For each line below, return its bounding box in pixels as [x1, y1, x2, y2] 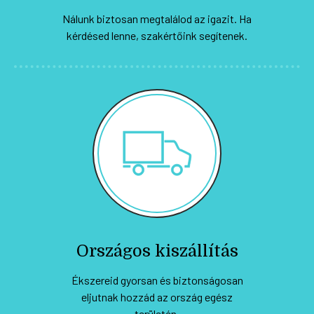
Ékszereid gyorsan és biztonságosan [71, 273, 243, 287]
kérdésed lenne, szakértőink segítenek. [67, 28, 247, 42]
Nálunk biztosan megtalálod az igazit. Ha [62, 11, 252, 25]
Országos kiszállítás [76, 240, 238, 261]
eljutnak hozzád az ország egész [81, 289, 233, 303]
